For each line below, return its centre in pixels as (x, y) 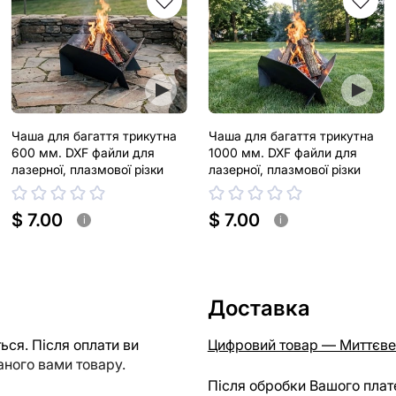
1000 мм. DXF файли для (282, 153)
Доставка (259, 308)
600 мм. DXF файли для (84, 153)
